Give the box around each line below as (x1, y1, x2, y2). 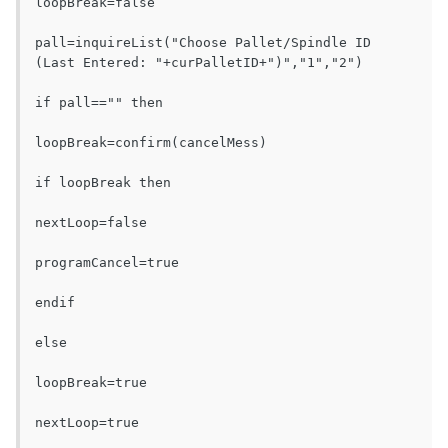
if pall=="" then (35, 95, 163, 111)
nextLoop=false (35, 215, 147, 231)
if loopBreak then (35, 175, 171, 191)
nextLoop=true (35, 415, 139, 431)
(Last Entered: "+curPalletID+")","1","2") (35, 55, 363, 71)
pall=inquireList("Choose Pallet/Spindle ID (35, 35, 371, 51)
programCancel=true (35, 255, 179, 271)
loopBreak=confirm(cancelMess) (35, 135, 267, 151)
